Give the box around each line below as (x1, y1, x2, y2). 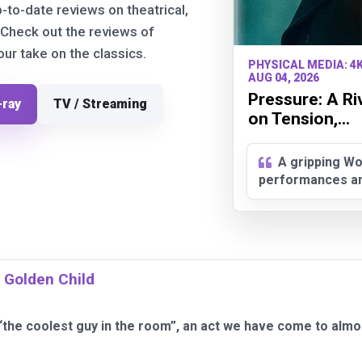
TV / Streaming (53, 96, 147, 112)
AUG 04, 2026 (247, 71, 319, 85)
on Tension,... (247, 109, 350, 129)
